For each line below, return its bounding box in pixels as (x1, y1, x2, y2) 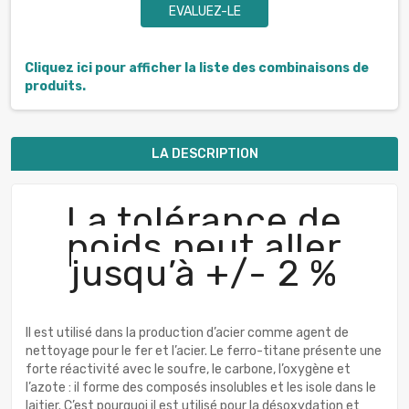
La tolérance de (67, 199, 342, 243)
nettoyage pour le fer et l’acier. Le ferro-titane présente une (26, 343, 382, 360)
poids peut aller (67, 225, 342, 269)
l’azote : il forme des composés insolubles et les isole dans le (26, 380, 376, 396)
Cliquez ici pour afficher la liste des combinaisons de (25, 60, 369, 77)
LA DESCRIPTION (151, 146, 258, 163)
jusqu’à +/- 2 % (71, 252, 338, 296)
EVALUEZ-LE (168, 4, 241, 20)
